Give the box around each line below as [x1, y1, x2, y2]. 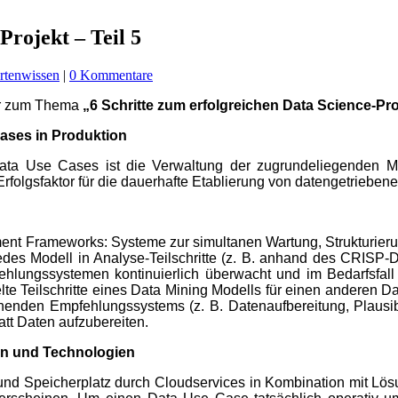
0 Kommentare [69, 67, 153, 83]
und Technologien [12, 344, 135, 360]
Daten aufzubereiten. [17, 314, 148, 330]
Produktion [52, 127, 127, 143]
